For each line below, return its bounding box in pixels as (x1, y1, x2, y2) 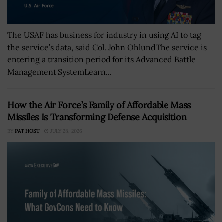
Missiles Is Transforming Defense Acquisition (7, 111, 187, 123)
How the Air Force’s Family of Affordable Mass (7, 99, 191, 111)
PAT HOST (15, 128, 39, 135)
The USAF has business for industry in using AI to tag (7, 30, 201, 40)
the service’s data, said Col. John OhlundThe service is (7, 42, 207, 53)
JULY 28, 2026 (49, 128, 82, 135)
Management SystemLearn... (7, 67, 111, 77)
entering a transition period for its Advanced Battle (7, 55, 196, 65)
